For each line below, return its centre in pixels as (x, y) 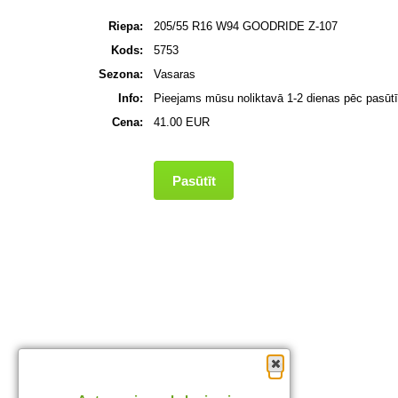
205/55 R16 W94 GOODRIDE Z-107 (246, 27)
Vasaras (175, 75)
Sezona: (121, 75)
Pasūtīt (194, 181)
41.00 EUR (182, 123)
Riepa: (126, 27)
